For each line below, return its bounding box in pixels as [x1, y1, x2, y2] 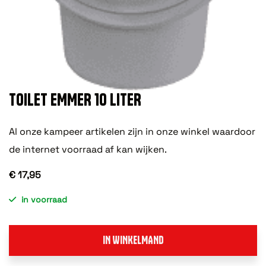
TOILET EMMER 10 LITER [9, 88, 141, 110]
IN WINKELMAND [102, 233, 164, 247]
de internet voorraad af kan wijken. [9, 142, 167, 156]
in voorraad [21, 194, 67, 205]
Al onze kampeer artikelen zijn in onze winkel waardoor [9, 125, 255, 138]
